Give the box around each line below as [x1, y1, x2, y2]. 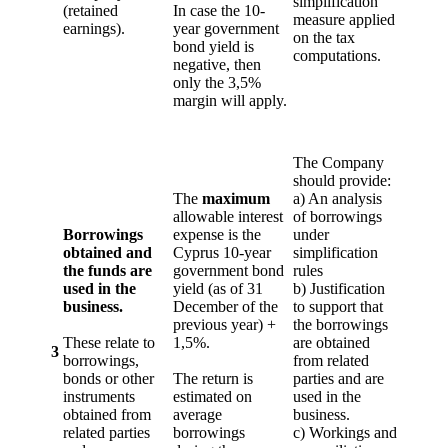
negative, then [173, 55, 261, 73]
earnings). [63, 19, 125, 37]
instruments [63, 387, 135, 405]
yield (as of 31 [173, 279, 263, 297]
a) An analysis [293, 189, 382, 207]
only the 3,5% [173, 73, 261, 91]
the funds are [63, 261, 152, 279]
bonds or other [63, 369, 154, 387]
